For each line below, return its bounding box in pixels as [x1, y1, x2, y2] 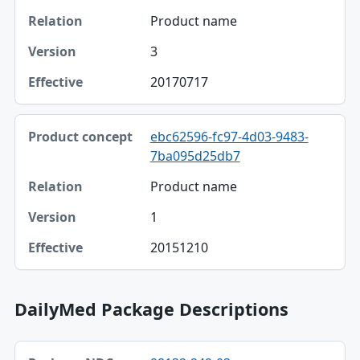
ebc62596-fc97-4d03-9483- [149, 127, 309, 145]
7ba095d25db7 [149, 146, 240, 165]
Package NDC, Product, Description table [13, 340, 262, 358]
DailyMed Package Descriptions [14, 297, 288, 321]
